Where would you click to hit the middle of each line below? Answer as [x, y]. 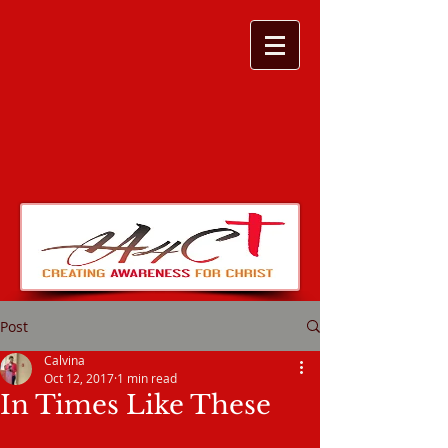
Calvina [64, 360]
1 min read [147, 378]
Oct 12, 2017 [79, 378]
